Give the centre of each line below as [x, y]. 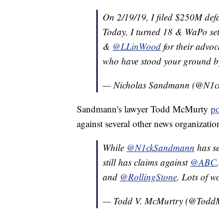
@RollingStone [148, 177]
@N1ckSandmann [161, 148]
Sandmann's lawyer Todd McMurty [144, 109]
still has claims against [146, 162]
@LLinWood [137, 46]
